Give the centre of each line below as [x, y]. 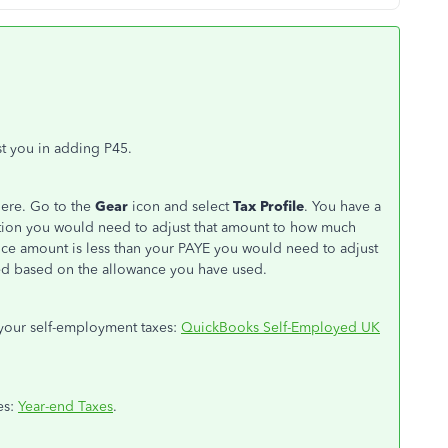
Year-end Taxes [65, 406]
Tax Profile [268, 206]
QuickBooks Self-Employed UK [280, 327]
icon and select [182, 206]
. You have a [342, 206]
